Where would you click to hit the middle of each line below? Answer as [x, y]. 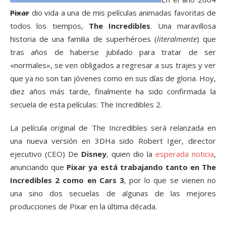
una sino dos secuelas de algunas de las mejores [113, 193]
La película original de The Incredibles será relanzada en [113, 128]
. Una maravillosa [183, 26]
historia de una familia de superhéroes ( [83, 39]
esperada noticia [185, 154]
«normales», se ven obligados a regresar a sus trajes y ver [113, 65]
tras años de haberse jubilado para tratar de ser [113, 52]
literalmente [177, 39]
